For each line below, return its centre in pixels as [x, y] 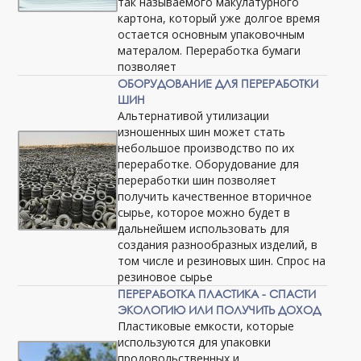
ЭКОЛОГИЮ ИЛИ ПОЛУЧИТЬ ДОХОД [220, 310]
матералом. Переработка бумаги [210, 50]
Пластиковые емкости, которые [206, 326]
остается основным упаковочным [212, 34]
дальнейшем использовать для [204, 228]
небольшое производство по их [206, 148]
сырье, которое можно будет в [204, 212]
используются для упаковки [195, 342]
